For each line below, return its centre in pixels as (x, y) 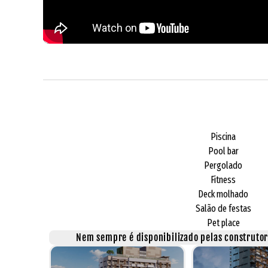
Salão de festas (223, 208)
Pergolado (223, 165)
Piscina (223, 136)
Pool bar (223, 151)
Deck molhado (223, 194)
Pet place (223, 223)
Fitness (223, 179)
